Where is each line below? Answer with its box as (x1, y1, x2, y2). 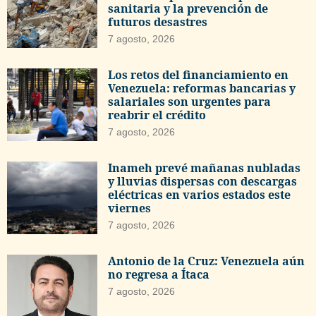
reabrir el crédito (108, 107, 207, 123)
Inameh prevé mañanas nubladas (108, 160, 301, 176)
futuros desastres (108, 14, 208, 30)
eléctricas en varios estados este (108, 187, 291, 203)
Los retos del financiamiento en (108, 67, 289, 83)
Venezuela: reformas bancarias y (108, 80, 296, 97)
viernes (108, 200, 152, 217)
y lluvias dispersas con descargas (108, 174, 298, 190)
